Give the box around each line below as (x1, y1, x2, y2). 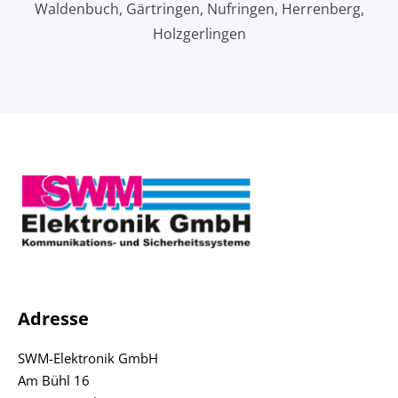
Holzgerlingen (152, 24, 246, 44)
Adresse (18, 306, 89, 331)
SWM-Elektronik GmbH (18, 349, 158, 368)
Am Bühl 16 (18, 371, 90, 390)
